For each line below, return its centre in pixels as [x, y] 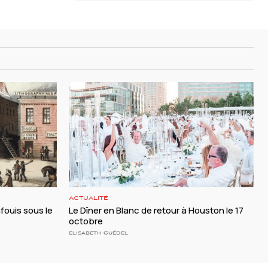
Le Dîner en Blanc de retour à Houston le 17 [156, 211]
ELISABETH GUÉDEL [98, 233]
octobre [86, 221]
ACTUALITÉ [89, 199]
